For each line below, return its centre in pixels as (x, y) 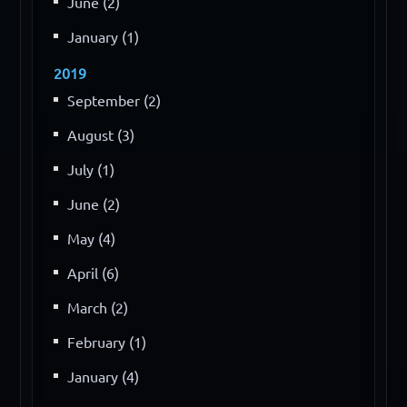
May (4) (92, 238)
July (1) (91, 169)
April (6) (94, 273)
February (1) (107, 342)
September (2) (114, 100)
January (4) (104, 377)
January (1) (104, 37)
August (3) (101, 135)
